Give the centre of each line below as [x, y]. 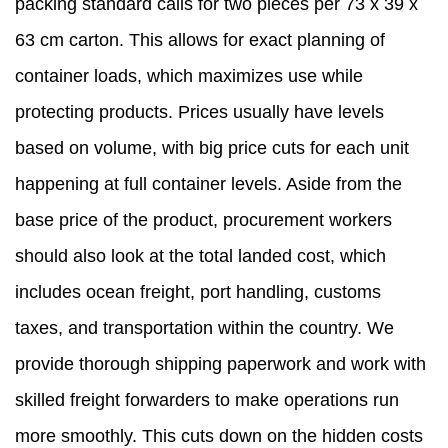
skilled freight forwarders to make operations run [207, 400]
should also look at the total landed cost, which [200, 256]
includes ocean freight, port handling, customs [198, 292]
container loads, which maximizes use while [189, 76]
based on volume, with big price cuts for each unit [212, 148]
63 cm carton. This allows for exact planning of [200, 40]
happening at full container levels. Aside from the [208, 184]
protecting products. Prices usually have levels [199, 112]
